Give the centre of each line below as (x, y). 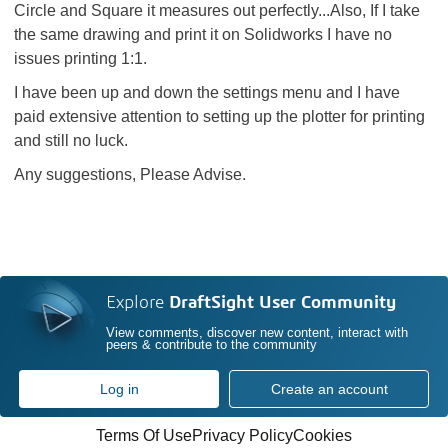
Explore (138, 303)
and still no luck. (71, 140)
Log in (119, 389)
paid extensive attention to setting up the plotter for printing (219, 116)
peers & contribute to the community (212, 345)
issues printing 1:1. (80, 58)
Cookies (322, 435)
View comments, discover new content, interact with (257, 333)
